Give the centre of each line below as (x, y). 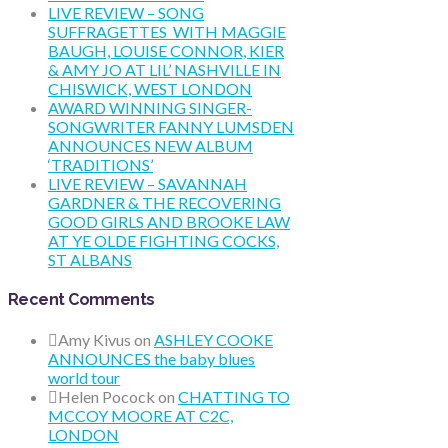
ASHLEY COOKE (213, 340)
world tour (84, 378)
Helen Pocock (106, 397)
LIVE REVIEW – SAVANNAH (147, 183)
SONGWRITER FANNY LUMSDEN (171, 126)
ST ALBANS (90, 259)
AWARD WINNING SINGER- (150, 107)
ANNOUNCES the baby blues (151, 359)
